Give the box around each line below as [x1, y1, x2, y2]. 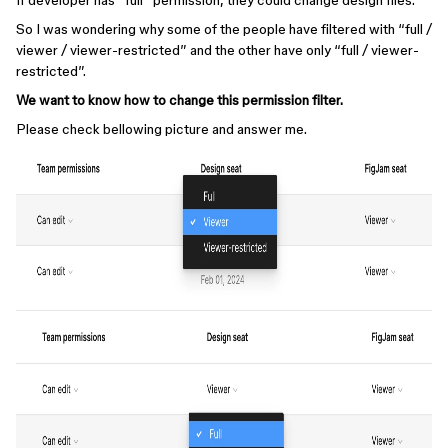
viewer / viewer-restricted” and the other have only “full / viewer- [16, 42, 419, 58]
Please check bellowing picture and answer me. [16, 121, 307, 137]
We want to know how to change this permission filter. [16, 92, 343, 108]
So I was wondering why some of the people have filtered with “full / [16, 21, 432, 37]
